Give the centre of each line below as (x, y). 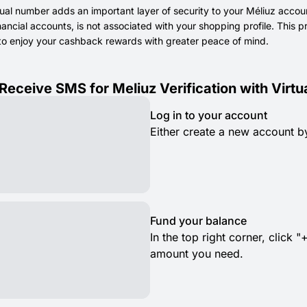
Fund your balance (198, 221)
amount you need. (197, 254)
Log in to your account (209, 115)
